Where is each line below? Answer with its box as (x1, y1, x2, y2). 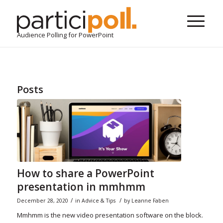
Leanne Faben (131, 197, 169, 204)
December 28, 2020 (16, 197, 68, 204)
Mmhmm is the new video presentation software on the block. (16, 210, 203, 220)
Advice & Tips (81, 197, 115, 204)
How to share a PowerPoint (16, 166, 154, 180)
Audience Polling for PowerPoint (16, 30, 113, 39)
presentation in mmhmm (16, 179, 145, 194)
